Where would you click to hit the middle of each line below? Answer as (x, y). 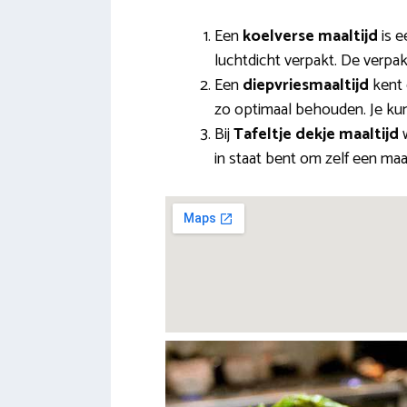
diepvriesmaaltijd (306, 86)
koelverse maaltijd (310, 37)
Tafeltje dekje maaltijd (316, 135)
